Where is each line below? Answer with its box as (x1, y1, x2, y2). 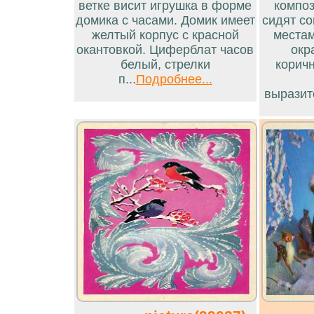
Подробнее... (135, 71, 212, 86)
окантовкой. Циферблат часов (76, 42, 254, 57)
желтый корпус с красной (91, 27, 239, 42)
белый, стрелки (120, 57, 210, 71)
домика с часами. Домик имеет (75, 13, 255, 27)
